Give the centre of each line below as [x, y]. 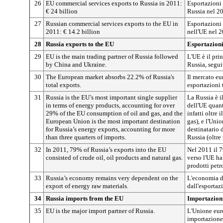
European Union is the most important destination [113, 121]
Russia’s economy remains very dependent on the [112, 178]
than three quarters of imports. [86, 137]
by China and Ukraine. [76, 64]
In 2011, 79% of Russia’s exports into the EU [106, 150]
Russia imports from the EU [85, 198]
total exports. [63, 85]
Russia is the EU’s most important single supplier [111, 97]
